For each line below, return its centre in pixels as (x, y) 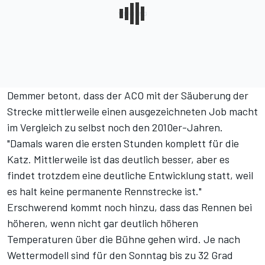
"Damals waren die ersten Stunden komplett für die (123, 143)
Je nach (222, 239)
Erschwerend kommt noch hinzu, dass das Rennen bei (130, 207)
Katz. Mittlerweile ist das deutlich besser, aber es (118, 159)
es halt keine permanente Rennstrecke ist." (104, 191)
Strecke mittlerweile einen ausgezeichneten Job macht (132, 112)
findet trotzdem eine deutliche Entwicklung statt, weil (130, 175)
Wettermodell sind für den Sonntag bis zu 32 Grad (120, 255)
